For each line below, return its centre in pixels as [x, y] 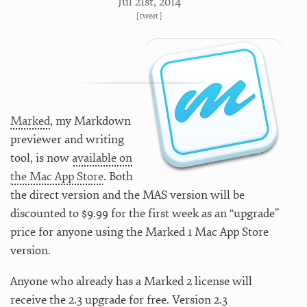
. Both [118, 176]
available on [102, 158]
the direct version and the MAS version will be [127, 195]
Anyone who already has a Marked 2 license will [131, 281]
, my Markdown [90, 121]
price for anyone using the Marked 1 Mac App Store [139, 232]
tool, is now [41, 158]
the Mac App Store [57, 176]
